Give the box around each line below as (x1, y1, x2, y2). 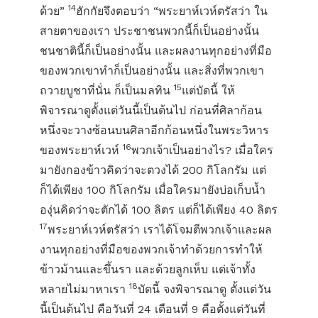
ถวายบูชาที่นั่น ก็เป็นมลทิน (40, 84, 174, 97)
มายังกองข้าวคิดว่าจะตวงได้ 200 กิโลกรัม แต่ (40, 163, 266, 177)
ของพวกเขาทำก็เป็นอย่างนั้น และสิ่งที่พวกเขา (40, 64, 264, 77)
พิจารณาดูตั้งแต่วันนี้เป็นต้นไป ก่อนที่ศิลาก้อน (40, 104, 262, 117)
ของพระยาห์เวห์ (40, 143, 123, 157)
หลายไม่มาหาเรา (40, 283, 129, 296)
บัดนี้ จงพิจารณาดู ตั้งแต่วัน (138, 283, 271, 296)
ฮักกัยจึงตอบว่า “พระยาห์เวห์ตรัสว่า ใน (76, 4, 268, 18)
